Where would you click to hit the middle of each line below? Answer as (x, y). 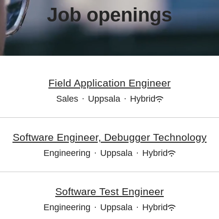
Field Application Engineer (109, 83)
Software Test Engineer (109, 191)
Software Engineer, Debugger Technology (109, 137)
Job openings (109, 15)
